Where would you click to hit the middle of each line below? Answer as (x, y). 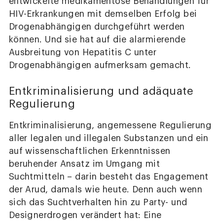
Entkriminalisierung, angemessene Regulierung (110, 126)
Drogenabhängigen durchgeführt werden (97, 27)
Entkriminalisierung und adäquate (101, 92)
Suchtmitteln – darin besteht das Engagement (109, 177)
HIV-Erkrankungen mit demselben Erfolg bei (103, 14)
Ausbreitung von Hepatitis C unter (83, 52)
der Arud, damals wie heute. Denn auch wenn (106, 190)
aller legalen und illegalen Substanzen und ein (109, 139)
